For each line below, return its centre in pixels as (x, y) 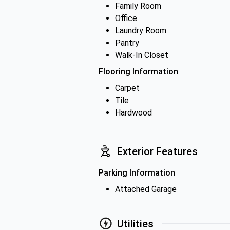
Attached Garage (146, 189)
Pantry (127, 43)
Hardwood (133, 113)
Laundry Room (141, 31)
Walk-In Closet (142, 55)
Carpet (127, 88)
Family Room (138, 6)
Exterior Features (157, 151)
